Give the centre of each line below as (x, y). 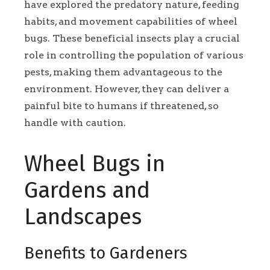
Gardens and (87, 191)
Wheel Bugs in (95, 164)
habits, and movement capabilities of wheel (131, 22)
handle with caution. (75, 123)
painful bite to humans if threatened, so (121, 106)
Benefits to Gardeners (106, 253)
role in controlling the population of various (134, 55)
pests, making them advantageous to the (123, 72)
